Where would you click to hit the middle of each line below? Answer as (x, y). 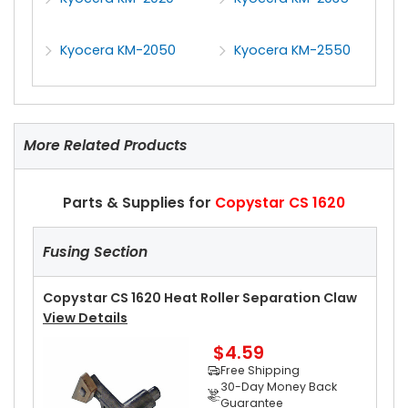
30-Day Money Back (278, 387)
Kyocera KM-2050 (118, 51)
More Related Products (106, 146)
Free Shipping (260, 371)
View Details (85, 318)
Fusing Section (95, 251)
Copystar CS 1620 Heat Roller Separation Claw (203, 298)
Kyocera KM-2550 (293, 51)
